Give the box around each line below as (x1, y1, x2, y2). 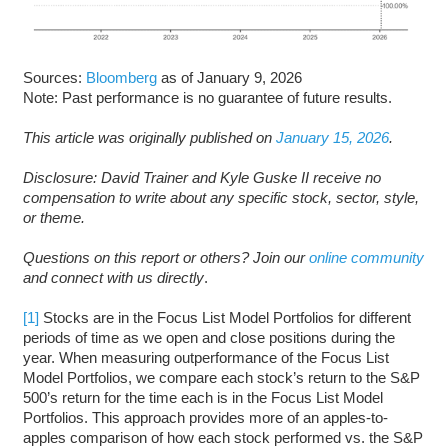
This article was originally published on (22, 129, 276, 147)
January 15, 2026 (275, 129, 389, 147)
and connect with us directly (22, 269, 204, 287)
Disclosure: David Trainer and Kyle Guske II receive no (22, 169, 381, 187)
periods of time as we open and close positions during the (22, 329, 395, 347)
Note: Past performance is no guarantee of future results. (22, 89, 392, 107)
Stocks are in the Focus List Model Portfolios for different (38, 309, 411, 327)
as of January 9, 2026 (156, 69, 302, 87)
